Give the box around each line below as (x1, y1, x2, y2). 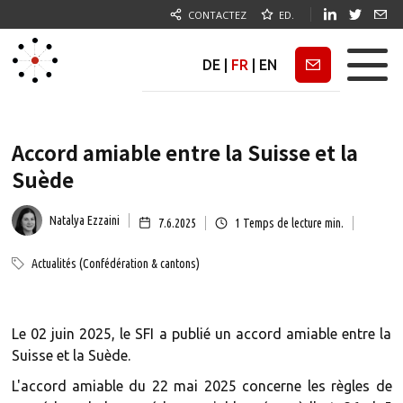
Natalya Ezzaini (49, 213, 120, 228)
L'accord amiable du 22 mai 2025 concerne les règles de (11, 378, 392, 394)
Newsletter (282, 58, 348, 71)
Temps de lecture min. (239, 215, 344, 230)
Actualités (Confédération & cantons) (31, 256, 200, 271)
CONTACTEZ (188, 7, 246, 22)
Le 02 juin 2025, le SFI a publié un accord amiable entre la (11, 326, 392, 342)
